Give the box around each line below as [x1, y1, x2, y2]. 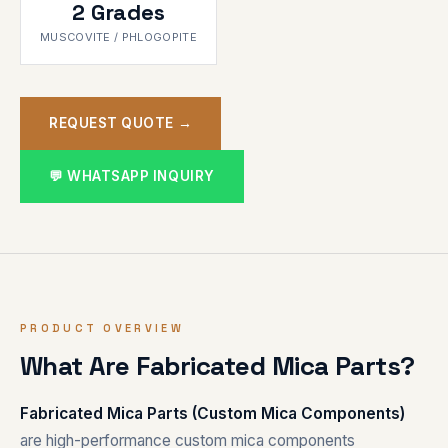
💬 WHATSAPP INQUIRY [49, 167, 215, 184]
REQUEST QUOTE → [49, 114, 193, 131]
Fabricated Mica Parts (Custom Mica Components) [20, 403, 405, 423]
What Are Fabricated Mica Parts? [20, 348, 415, 383]
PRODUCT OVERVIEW [20, 320, 184, 335]
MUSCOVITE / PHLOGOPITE [39, 29, 198, 44]
